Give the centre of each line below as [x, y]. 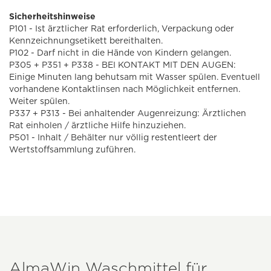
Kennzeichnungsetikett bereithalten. [86, 41]
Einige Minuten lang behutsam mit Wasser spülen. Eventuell [135, 77]
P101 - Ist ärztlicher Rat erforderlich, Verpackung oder [122, 29]
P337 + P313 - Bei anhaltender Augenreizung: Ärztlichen [128, 113]
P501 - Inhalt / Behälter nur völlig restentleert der [113, 138]
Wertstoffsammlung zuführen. [72, 150]
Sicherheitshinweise [52, 17]
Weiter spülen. [39, 101]
